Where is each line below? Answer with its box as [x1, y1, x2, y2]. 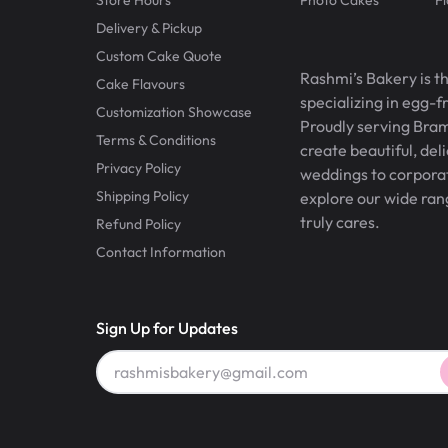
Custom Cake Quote [96, 46, 222, 65]
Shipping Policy [96, 186, 189, 205]
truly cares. [300, 211, 380, 232]
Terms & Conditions [96, 130, 216, 149]
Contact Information [96, 242, 226, 261]
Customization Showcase [96, 102, 252, 121]
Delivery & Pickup [96, 18, 202, 37]
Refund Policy [96, 214, 181, 233]
